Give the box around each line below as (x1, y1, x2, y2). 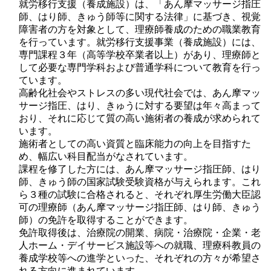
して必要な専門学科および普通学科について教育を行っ (19, 62, 261, 73)
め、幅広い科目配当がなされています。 (19, 151, 194, 162)
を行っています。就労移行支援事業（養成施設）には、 (19, 37, 261, 47)
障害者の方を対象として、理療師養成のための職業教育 (19, 24, 261, 34)
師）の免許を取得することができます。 (19, 215, 194, 225)
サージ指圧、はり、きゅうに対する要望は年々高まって (19, 100, 261, 111)
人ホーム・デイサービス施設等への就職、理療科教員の (19, 240, 261, 250)
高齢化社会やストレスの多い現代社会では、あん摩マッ (19, 88, 261, 98)
